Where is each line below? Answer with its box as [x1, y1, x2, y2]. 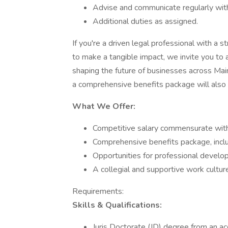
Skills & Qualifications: [72, 199, 162, 211]
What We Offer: [72, 101, 135, 112]
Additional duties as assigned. [93, 16, 198, 27]
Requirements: [72, 186, 124, 197]
